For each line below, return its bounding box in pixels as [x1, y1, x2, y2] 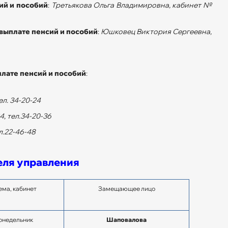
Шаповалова [106, 215, 147, 223]
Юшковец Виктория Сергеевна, [101, 26, 212, 36]
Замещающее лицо [98, 184, 155, 192]
